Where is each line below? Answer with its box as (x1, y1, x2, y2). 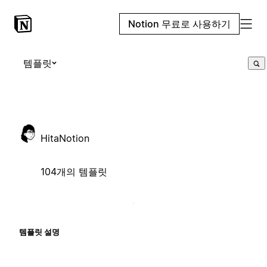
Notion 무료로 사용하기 (128, 18, 231, 30)
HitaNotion (41, 132, 89, 144)
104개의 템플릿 (41, 165, 107, 178)
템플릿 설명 (19, 226, 60, 237)
